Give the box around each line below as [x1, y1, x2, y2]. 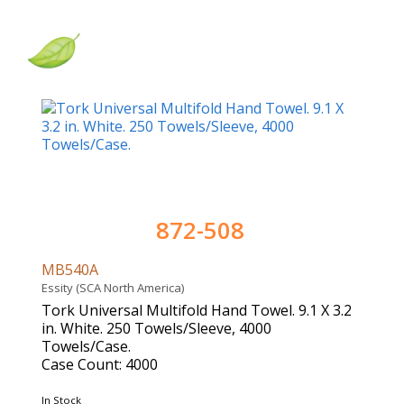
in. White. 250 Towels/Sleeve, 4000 [41, 318, 271, 339]
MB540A [41, 260, 102, 280]
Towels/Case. [41, 336, 131, 357]
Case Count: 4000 [41, 354, 158, 375]
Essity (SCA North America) [41, 280, 189, 297]
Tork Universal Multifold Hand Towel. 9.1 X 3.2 [41, 300, 352, 321]
